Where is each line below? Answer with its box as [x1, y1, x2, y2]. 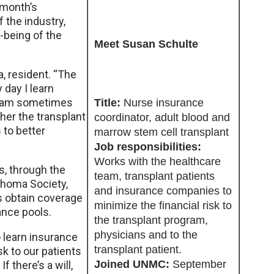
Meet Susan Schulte [94, 38, 198, 50]
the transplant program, [94, 214, 208, 226]
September [169, 258, 226, 270]
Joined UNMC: [94, 258, 169, 270]
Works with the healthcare [94, 155, 221, 168]
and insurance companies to [94, 185, 232, 197]
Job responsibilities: [94, 141, 201, 153]
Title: [94, 97, 124, 109]
